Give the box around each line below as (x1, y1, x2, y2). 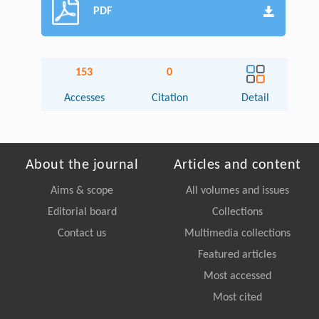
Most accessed (203, 270, 271, 282)
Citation (151, 92, 188, 104)
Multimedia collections (184, 227, 291, 239)
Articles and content (173, 157, 301, 172)
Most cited (212, 291, 262, 303)
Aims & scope (51, 184, 113, 197)
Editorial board (47, 206, 117, 218)
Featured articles (198, 249, 276, 261)
